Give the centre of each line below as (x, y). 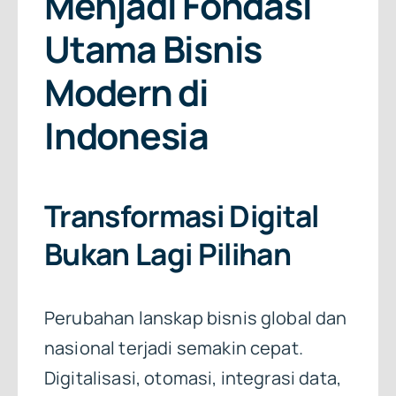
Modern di (126, 91)
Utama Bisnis (153, 48)
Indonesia (126, 135)
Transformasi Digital (181, 216)
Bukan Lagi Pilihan (167, 254)
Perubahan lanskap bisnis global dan (195, 318)
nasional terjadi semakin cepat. (173, 348)
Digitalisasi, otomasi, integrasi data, (193, 378)
